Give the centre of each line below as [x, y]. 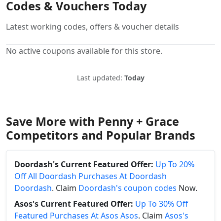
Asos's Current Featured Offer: [74, 203]
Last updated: [100, 77]
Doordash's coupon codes [128, 188]
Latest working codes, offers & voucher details [92, 26]
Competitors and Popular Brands [101, 135]
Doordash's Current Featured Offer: [84, 164]
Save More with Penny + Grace [92, 121]
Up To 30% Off [162, 203]
